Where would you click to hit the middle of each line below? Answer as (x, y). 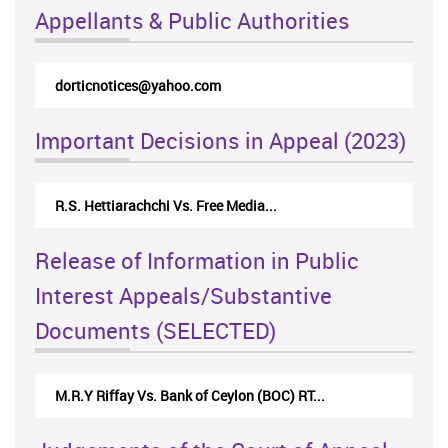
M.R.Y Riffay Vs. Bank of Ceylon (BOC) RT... (190, 396)
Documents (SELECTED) (155, 331)
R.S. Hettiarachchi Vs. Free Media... (166, 206)
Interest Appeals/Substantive (183, 296)
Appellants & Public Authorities (192, 21)
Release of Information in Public (197, 261)
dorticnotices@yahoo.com (138, 86)
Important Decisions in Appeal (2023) (220, 141)
